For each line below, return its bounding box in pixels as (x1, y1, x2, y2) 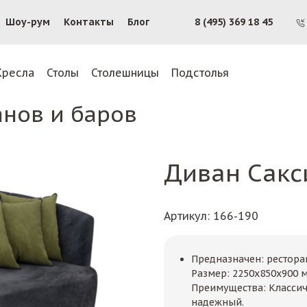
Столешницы (91, 65, 159, 79)
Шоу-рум (5, 16, 50, 28)
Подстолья (171, 65, 229, 79)
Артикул (164, 208, 207, 223)
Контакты (64, 16, 114, 28)
